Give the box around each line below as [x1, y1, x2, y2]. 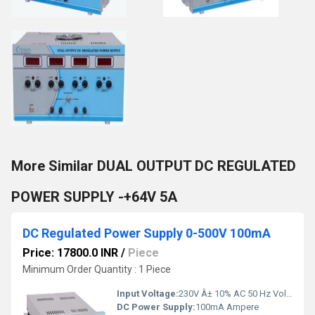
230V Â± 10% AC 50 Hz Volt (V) [179, 288, 286, 300]
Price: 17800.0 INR [22, 246, 118, 260]
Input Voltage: [117, 288, 179, 300]
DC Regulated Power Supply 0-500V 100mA [22, 226, 271, 241]
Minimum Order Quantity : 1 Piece [22, 264, 171, 276]
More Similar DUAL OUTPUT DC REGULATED [11, 157, 296, 175]
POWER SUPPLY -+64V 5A [11, 188, 177, 206]
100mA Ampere [195, 302, 259, 313]
